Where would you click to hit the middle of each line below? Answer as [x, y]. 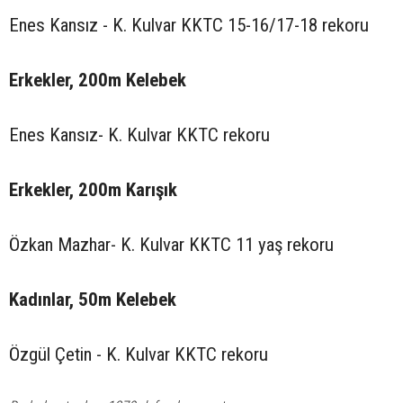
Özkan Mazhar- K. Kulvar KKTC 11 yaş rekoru [171, 244]
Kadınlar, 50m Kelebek [93, 299]
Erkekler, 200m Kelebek [127, 80]
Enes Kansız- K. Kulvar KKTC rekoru [139, 134]
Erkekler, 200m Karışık [95, 189]
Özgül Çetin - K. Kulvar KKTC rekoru [139, 354]
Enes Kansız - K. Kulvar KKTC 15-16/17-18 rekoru [189, 25]
